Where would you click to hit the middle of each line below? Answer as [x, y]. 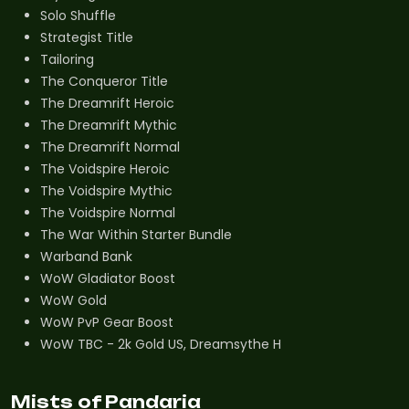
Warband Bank [86, 256]
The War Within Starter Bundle [136, 234]
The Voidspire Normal [108, 212]
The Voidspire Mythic [106, 190]
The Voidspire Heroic [105, 168]
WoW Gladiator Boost [108, 278]
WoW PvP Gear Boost [107, 322]
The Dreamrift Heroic [107, 103]
